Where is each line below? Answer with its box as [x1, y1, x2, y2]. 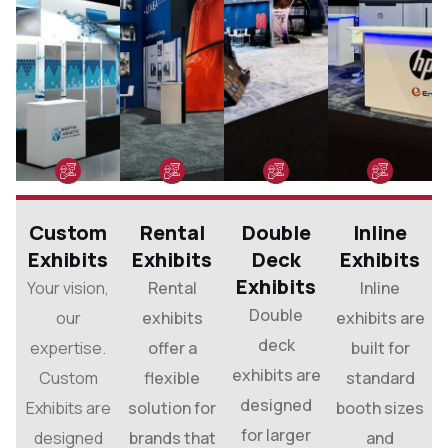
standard [345, 366, 415, 389]
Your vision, [27, 276, 109, 299]
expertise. [30, 336, 106, 359]
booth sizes [336, 396, 424, 419]
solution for [128, 396, 216, 419]
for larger [241, 423, 311, 446]
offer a [147, 336, 197, 359]
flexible [144, 366, 200, 389]
